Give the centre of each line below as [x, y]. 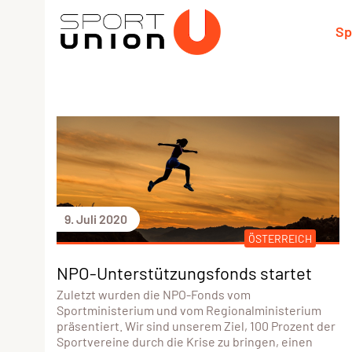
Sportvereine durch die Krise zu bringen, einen [185, 341]
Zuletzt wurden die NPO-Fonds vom [154, 294]
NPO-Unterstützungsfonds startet [184, 272]
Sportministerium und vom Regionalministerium [189, 310]
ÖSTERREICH [280, 238]
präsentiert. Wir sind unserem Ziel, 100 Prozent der [196, 325]
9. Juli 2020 [96, 218]
